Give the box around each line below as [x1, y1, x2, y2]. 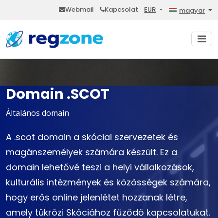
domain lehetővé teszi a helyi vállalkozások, [6, 161, 194, 174]
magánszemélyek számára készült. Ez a [6, 146, 177, 159]
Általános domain [6, 108, 69, 119]
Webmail [65, 5, 94, 14]
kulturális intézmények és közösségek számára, [6, 176, 211, 189]
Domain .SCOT [6, 84, 109, 104]
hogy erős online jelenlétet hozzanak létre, [6, 191, 187, 204]
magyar [179, 5, 205, 15]
